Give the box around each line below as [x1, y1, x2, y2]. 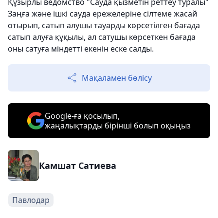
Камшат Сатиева [39, 159, 116, 171]
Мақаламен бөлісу [82, 72, 152, 83]
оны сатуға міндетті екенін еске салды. [8, 43, 154, 54]
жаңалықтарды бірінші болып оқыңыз [45, 120, 191, 131]
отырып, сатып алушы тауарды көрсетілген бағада [8, 19, 200, 31]
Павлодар [12, 194, 50, 205]
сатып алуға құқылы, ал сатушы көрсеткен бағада [8, 31, 196, 42]
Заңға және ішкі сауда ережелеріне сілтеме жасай [8, 8, 197, 19]
